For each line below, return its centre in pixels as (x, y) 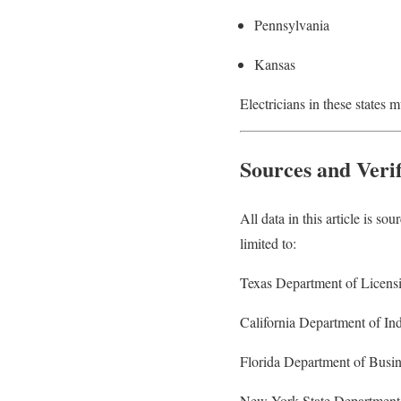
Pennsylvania (292, 24)
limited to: (268, 243)
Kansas (275, 64)
